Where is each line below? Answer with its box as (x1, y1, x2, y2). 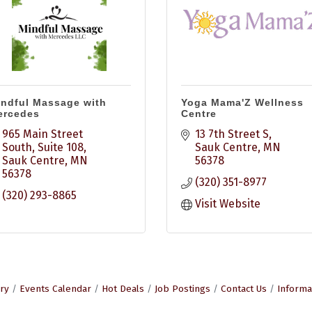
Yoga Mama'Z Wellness (181, 97, 304, 108)
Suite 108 (37, 141, 84, 154)
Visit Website (195, 197, 260, 210)
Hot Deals (101, 283, 144, 295)
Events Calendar (19, 283, 91, 295)
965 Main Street (1, 127, 83, 141)
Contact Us (220, 283, 267, 295)
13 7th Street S (195, 127, 269, 141)
